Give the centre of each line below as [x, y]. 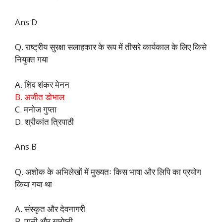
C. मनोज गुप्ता [36, 109]
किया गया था [33, 184]
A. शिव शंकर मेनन [42, 84]
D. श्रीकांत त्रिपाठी [44, 121]
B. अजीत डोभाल [40, 97]
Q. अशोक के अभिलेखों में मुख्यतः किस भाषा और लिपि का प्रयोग [108, 171]
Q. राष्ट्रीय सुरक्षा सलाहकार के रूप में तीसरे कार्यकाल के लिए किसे [111, 47]
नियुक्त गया [31, 59]
